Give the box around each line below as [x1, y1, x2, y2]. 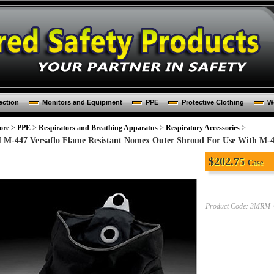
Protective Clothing [181, 98, 244, 106]
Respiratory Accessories [166, 124, 240, 132]
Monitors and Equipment [42, 98, 122, 106]
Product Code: [206, 202, 248, 210]
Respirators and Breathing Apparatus [39, 124, 158, 132]
